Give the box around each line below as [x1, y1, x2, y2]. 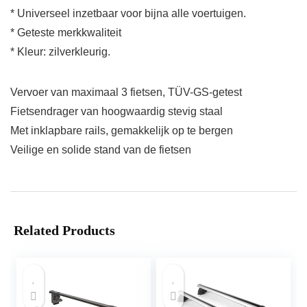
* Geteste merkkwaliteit [10, 27, 121, 39]
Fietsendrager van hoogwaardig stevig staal [10, 106, 223, 118]
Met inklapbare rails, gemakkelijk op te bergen [10, 125, 233, 137]
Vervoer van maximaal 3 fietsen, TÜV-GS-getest [10, 86, 242, 99]
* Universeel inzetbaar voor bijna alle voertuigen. [10, 8, 246, 20]
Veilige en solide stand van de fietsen [10, 144, 191, 156]
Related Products [14, 223, 115, 238]
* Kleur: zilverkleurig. [10, 46, 110, 58]
